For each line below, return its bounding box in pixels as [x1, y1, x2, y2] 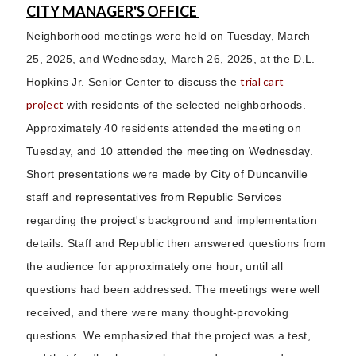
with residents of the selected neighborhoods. [64, 98, 306, 111]
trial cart [240, 74, 284, 88]
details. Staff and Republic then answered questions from [26, 236, 327, 250]
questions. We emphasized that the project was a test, [26, 328, 311, 342]
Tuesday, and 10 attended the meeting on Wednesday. [26, 144, 313, 157]
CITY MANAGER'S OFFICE [26, 2, 199, 20]
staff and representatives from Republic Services [26, 190, 282, 203]
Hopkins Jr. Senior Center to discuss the [26, 75, 241, 88]
